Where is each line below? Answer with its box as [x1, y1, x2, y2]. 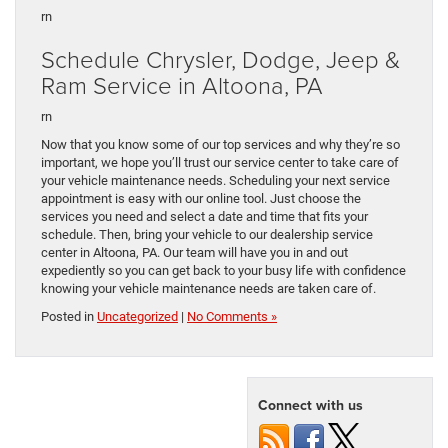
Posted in [41, 309, 97, 325]
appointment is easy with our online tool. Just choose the [41, 191, 361, 207]
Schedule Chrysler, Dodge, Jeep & [41, 42, 400, 76]
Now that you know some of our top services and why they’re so [41, 137, 400, 153]
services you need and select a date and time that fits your [41, 209, 368, 225]
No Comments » [187, 309, 277, 325]
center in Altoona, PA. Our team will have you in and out [41, 245, 348, 261]
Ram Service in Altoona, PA [41, 68, 323, 102]
